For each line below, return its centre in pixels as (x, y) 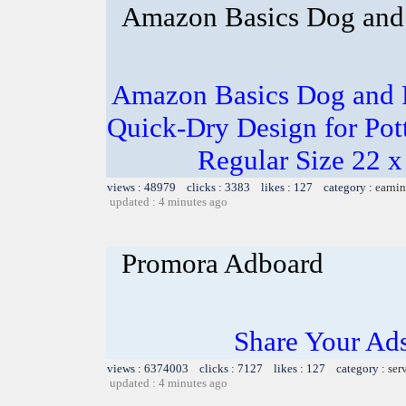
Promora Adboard (222, 263)
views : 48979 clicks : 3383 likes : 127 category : (241, 187)
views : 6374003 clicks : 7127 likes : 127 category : (247, 368)
